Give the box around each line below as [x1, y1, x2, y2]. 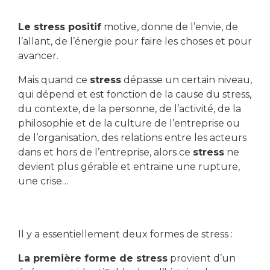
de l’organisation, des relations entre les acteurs [18, 131, 246, 143]
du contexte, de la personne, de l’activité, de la [18, 102, 241, 115]
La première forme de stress [18, 252, 168, 264]
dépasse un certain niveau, [121, 74, 252, 86]
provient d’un [168, 252, 236, 264]
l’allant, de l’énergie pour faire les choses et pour [18, 35, 252, 47]
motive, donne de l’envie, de [101, 20, 238, 33]
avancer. [18, 49, 58, 61]
